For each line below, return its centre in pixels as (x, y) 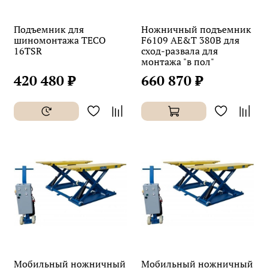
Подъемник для (49, 29)
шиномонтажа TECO (60, 40)
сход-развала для (179, 51)
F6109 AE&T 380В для (190, 40)
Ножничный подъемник (196, 29)
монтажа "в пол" (178, 61)
